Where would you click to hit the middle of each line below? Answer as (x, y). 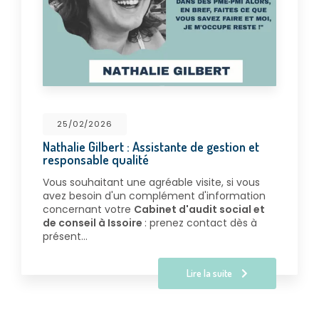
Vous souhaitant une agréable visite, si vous (151, 183)
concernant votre (88, 210)
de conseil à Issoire (94, 223)
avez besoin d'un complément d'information (154, 196)
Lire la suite (210, 273)
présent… (65, 237)
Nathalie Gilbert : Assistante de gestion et (151, 147)
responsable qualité (96, 159)
